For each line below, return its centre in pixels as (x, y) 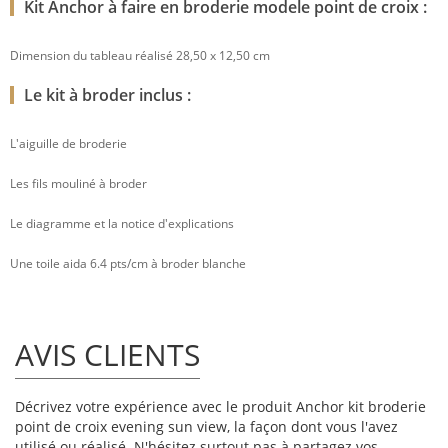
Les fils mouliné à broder (78, 184)
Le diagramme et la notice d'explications (122, 224)
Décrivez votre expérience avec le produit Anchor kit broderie (220, 407)
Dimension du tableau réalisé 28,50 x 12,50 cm (140, 56)
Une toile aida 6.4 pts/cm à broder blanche (128, 264)
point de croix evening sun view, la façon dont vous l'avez (206, 427)
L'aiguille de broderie (68, 144)
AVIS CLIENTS (107, 355)
